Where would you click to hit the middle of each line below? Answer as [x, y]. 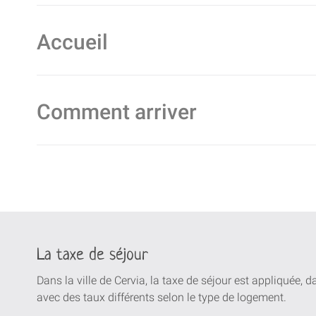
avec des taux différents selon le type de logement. [162, 297]
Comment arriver [117, 111]
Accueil [72, 42]
